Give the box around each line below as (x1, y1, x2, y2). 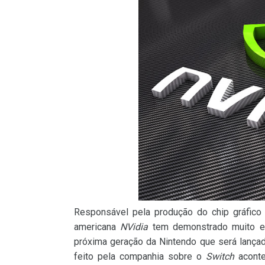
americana (74, 221, 121, 233)
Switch (206, 251, 234, 263)
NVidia (120, 221, 148, 233)
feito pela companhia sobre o (74, 251, 206, 263)
